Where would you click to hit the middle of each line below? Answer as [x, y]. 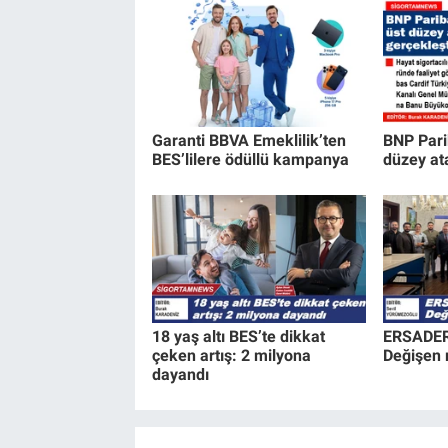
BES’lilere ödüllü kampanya [250, 160]
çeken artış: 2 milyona [231, 356]
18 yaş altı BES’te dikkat [238, 337]
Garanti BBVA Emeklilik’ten [248, 141]
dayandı [180, 375]
